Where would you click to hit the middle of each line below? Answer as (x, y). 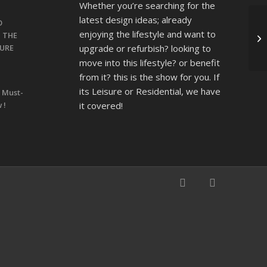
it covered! (101, 105)
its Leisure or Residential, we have (150, 91)
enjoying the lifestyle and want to (147, 34)
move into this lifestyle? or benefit (149, 62)
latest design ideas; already (135, 19)
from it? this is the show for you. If (149, 77)
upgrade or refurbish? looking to (145, 48)
